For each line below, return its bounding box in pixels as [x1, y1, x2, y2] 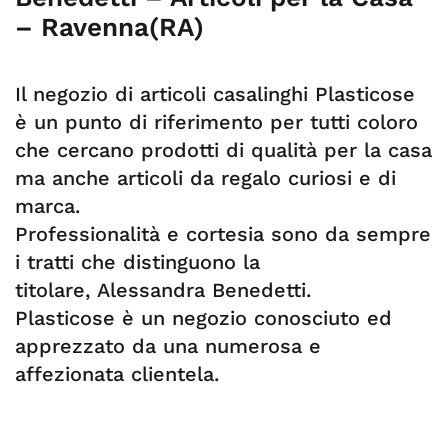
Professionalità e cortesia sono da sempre [15, 222, 431, 246]
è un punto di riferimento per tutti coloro [15, 110, 418, 134]
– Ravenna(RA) [15, 12, 204, 42]
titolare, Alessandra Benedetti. [15, 278, 311, 302]
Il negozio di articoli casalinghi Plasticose [15, 82, 415, 106]
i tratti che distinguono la [15, 250, 260, 274]
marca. [15, 194, 80, 218]
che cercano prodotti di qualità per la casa [15, 138, 432, 162]
